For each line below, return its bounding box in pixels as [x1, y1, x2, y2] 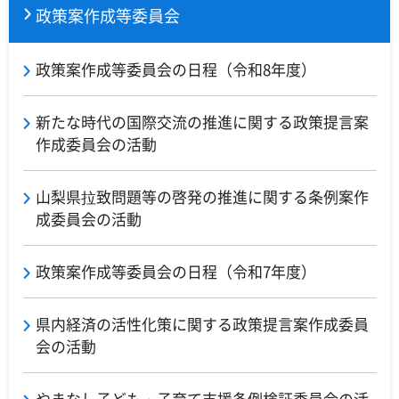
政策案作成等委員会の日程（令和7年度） [36, 260, 316, 283]
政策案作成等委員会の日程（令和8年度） [36, 58, 316, 81]
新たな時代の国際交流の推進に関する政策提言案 [36, 110, 369, 134]
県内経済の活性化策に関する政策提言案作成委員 [36, 313, 369, 336]
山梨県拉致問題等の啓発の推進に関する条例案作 [36, 185, 369, 208]
